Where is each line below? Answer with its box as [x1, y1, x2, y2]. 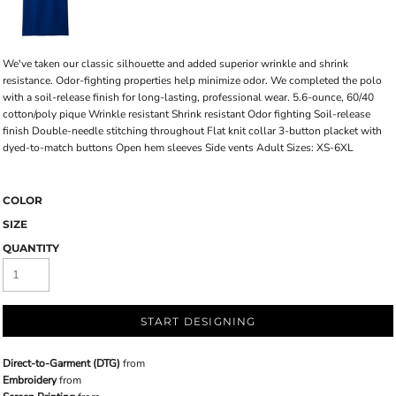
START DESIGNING [140, 314, 256, 328]
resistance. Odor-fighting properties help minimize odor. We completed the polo [3, 72, 382, 88]
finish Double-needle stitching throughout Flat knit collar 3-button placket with [3, 123, 382, 138]
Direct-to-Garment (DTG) [3, 355, 120, 370]
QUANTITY [3, 240, 59, 255]
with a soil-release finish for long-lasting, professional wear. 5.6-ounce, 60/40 [3, 89, 374, 104]
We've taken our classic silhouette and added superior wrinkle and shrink [3, 56, 348, 71]
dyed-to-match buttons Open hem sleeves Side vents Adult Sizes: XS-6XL [3, 140, 354, 155]
